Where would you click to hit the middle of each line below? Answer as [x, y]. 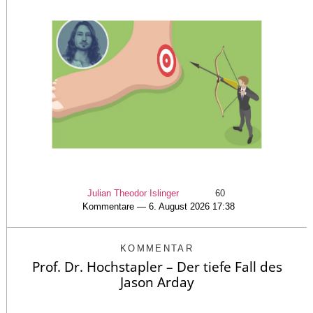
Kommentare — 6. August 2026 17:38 [159, 206]
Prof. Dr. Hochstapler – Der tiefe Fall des [157, 267]
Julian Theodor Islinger [133, 193]
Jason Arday [157, 282]
